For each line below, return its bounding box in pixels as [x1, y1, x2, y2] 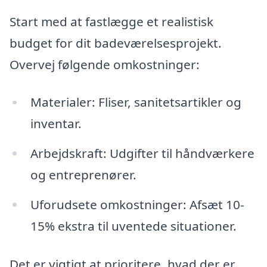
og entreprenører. [30, 166, 136, 184]
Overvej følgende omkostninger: [10, 55, 200, 73]
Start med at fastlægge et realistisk [10, 13, 213, 30]
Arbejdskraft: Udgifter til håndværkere [30, 145, 254, 162]
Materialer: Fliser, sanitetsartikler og [30, 94, 241, 111]
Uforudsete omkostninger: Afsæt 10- [30, 196, 244, 213]
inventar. [30, 115, 82, 132]
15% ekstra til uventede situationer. [30, 218, 237, 235]
